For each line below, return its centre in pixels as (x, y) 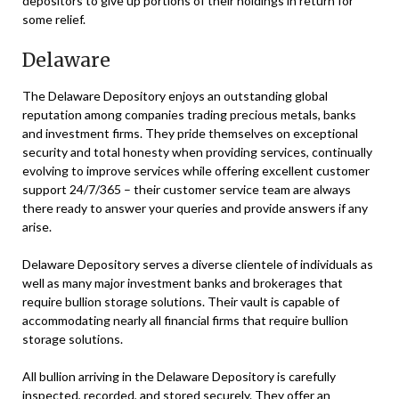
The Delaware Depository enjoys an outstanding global (175, 95)
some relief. (54, 19)
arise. (37, 226)
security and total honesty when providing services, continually (197, 151)
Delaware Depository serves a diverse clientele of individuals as (198, 264)
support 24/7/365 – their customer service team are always (187, 189)
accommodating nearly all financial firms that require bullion (185, 320)
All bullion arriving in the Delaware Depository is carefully (179, 376)
